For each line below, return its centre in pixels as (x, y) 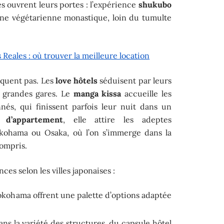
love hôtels (76, 80)
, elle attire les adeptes (117, 119)
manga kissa (97, 93)
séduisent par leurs (134, 80)
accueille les (146, 93)
